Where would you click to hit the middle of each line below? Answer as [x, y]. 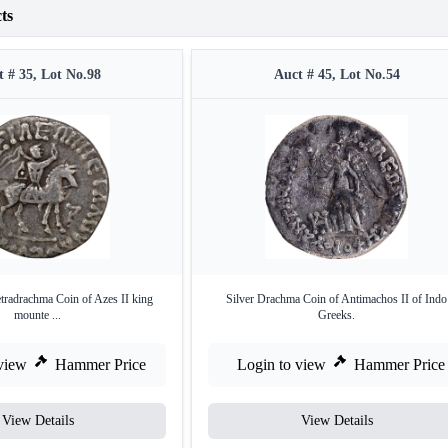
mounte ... [37, 315]
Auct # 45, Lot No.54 [336, 74]
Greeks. [336, 315]
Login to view [281, 364]
